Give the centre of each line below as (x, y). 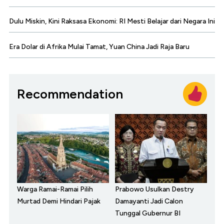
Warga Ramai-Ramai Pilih (55, 189)
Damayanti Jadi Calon (149, 201)
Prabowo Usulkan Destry (154, 189)
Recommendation (70, 94)
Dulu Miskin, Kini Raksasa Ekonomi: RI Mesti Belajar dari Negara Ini (112, 21)
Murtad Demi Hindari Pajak (59, 201)
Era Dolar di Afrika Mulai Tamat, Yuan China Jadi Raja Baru (99, 47)
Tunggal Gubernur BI (148, 213)
